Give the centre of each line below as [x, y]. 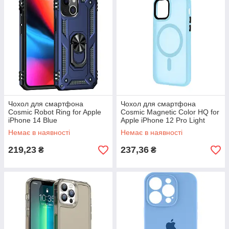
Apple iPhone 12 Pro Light [163, 120]
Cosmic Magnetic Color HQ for [170, 112]
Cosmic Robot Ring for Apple [55, 112]
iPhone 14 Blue [33, 120]
